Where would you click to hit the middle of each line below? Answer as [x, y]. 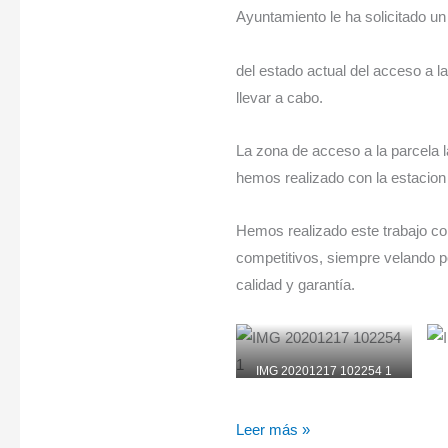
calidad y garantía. [295, 285]
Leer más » [272, 429]
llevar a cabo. [279, 97]
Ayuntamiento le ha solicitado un [340, 17]
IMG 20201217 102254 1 [323, 371]
